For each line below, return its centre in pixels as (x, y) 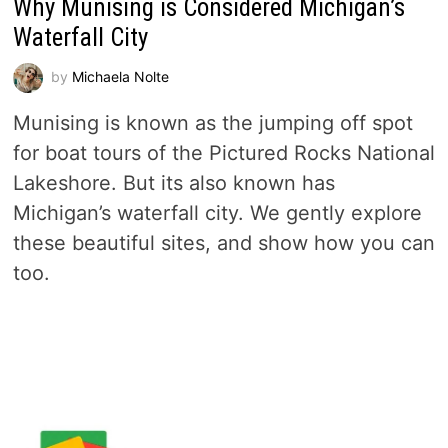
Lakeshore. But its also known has (173, 183)
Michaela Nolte (120, 76)
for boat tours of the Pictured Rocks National (223, 153)
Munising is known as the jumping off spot (212, 123)
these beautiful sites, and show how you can (223, 243)
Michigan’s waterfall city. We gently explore (217, 213)
